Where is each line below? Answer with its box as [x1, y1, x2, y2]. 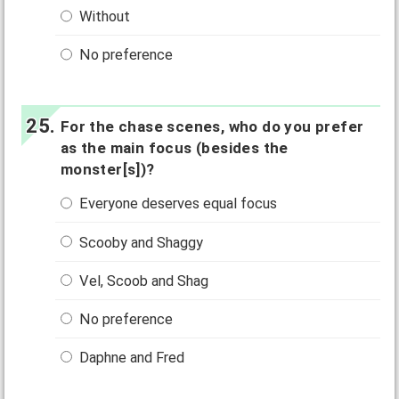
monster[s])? [60, 160, 155, 179]
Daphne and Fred [76, 348, 185, 366]
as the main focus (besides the [60, 139, 289, 158]
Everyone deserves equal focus [76, 195, 278, 213]
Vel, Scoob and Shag [76, 272, 209, 289]
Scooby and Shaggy [76, 233, 204, 251]
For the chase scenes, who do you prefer [60, 118, 364, 136]
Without [76, 8, 131, 26]
